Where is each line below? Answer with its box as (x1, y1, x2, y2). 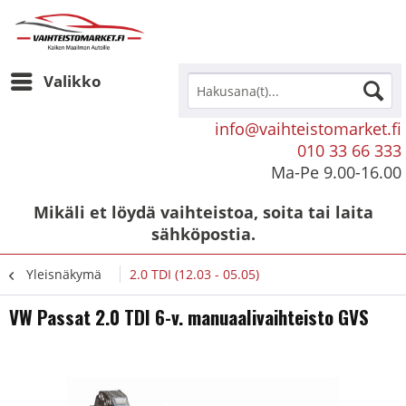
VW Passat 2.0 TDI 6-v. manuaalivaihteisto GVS (9, 303, 369, 331)
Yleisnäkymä (26, 266, 101, 283)
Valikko (43, 71, 101, 92)
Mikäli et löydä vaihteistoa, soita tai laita (33, 201, 373, 223)
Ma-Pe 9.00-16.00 (271, 161, 401, 183)
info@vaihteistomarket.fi (215, 118, 401, 140)
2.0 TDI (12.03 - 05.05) (130, 266, 259, 283)
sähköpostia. (150, 223, 256, 245)
